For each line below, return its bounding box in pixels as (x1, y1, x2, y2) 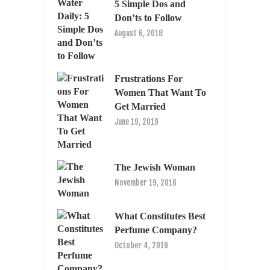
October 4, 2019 (115, 240, 168, 250)
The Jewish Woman (115, 162, 195, 172)
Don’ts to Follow (115, 12, 182, 23)
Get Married (115, 101, 166, 111)
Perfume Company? (115, 224, 197, 235)
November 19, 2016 (115, 177, 177, 187)
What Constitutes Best (115, 210, 206, 221)
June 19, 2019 (115, 116, 159, 127)
